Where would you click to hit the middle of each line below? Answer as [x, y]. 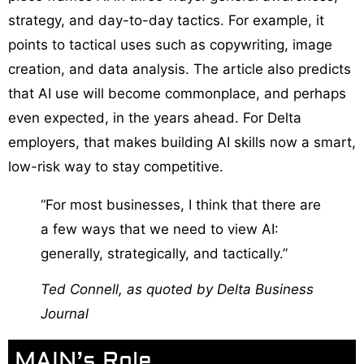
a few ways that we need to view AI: [160, 229]
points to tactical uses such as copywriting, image [170, 44]
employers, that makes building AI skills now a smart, [182, 142]
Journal [65, 314]
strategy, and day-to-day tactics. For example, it [166, 20]
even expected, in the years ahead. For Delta [155, 117]
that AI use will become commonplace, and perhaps [177, 93]
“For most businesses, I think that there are [181, 204]
